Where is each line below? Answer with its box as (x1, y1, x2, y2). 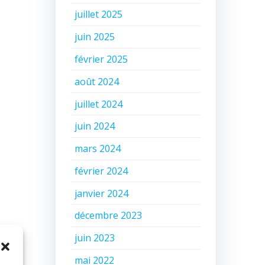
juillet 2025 (75, 8, 123, 21)
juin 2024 (75, 119, 115, 133)
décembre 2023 (75, 209, 143, 222)
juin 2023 (75, 231, 115, 245)
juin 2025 (75, 30, 115, 44)
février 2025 (75, 52, 128, 66)
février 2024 (75, 164, 128, 177)
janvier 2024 (75, 186, 129, 200)
